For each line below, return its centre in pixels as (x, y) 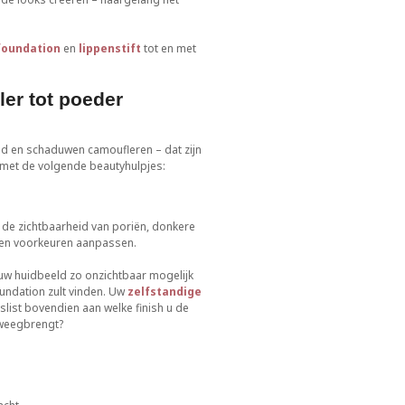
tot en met (170, 48)
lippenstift (109, 48)
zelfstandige (164, 292)
